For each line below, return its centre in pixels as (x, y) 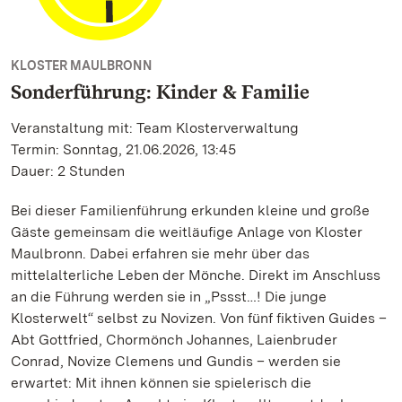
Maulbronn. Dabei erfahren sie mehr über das (160, 253)
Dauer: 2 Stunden (68, 171)
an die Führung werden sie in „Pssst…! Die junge (169, 297)
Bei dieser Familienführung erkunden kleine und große (190, 210)
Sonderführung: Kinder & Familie (160, 92)
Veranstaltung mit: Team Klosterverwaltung (155, 128)
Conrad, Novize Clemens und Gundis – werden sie (176, 361)
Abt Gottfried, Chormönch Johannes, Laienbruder (174, 340)
